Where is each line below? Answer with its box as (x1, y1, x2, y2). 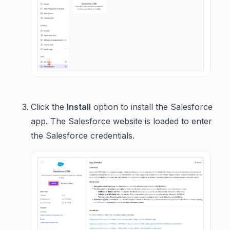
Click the (31, 102, 67, 112)
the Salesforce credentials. (31, 130, 135, 141)
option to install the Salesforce (91, 102, 213, 112)
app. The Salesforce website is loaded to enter (31, 116, 212, 127)
